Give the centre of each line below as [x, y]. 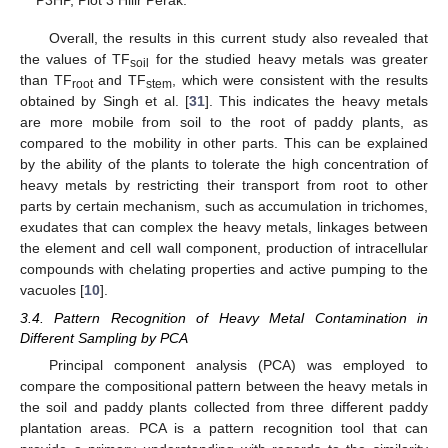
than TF [46, 80]
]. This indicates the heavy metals [316, 101]
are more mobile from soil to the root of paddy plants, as [224, 122]
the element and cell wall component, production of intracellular [224, 248]
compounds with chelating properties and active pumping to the [224, 269]
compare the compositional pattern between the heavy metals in [224, 386]
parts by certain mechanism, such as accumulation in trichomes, [224, 206]
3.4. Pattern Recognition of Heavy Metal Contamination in [224, 318]
